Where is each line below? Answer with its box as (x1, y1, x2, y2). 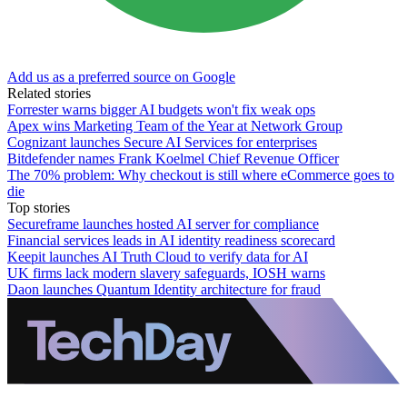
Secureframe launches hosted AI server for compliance (7, 215, 319, 232)
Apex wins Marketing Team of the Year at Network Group (7, 117, 342, 134)
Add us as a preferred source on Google (7, 68, 235, 84)
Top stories (7, 199, 70, 215)
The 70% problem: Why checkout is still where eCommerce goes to (7, 166, 394, 183)
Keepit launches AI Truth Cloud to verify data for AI (7, 248, 308, 264)
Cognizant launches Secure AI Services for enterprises (7, 134, 317, 150)
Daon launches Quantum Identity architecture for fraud (7, 281, 321, 297)
